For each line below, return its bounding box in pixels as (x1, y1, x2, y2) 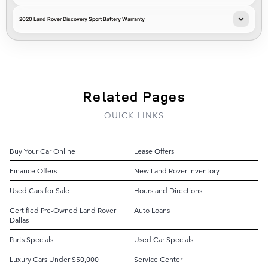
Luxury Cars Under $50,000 (10, 254, 99, 264)
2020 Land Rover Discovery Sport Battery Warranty (19, 16, 145, 22)
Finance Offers (10, 165, 57, 176)
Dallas (10, 214, 29, 225)
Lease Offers (134, 145, 174, 156)
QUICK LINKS (103, 109, 165, 121)
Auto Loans (134, 205, 170, 215)
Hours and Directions (134, 185, 202, 196)
